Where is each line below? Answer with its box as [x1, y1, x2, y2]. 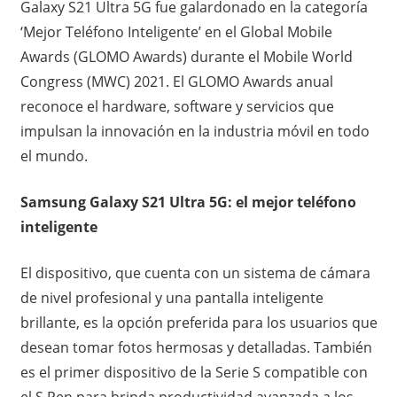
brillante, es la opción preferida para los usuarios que [19, 312, 378, 332]
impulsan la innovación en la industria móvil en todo [19, 121, 370, 141]
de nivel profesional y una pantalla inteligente [19, 287, 323, 307]
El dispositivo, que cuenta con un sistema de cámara [19, 262, 370, 283]
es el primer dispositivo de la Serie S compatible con [19, 362, 368, 382]
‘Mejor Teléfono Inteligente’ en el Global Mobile [19, 21, 332, 42]
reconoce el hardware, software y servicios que [19, 96, 334, 116]
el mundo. [19, 145, 88, 166]
